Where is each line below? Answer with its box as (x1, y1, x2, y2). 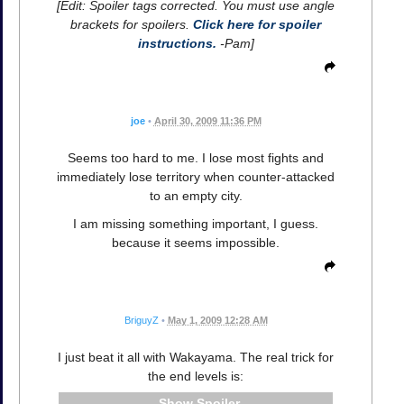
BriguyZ (124, 315, 159, 326)
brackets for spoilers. (70, 16, 193, 32)
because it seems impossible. (112, 234, 280, 250)
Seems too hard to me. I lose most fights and (68, 150, 324, 165)
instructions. (137, 35, 216, 50)
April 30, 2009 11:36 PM (153, 115, 262, 126)
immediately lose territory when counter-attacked (57, 169, 335, 184)
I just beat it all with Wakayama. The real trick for (58, 350, 334, 365)
